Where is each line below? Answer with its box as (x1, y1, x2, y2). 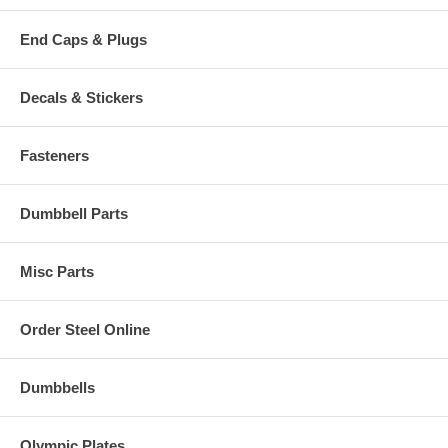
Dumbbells (20, 379, 95, 397)
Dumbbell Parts (20, 205, 128, 223)
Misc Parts (20, 263, 94, 281)
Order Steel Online (20, 321, 150, 339)
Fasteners (20, 147, 89, 165)
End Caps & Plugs (20, 31, 147, 49)
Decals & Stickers (20, 89, 143, 107)
